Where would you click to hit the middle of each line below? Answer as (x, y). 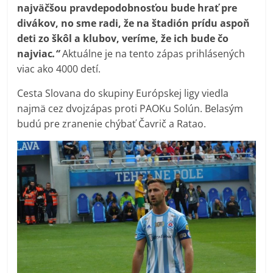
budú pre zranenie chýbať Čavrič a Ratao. (112, 123)
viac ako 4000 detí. (59, 69)
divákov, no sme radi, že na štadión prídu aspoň (134, 23)
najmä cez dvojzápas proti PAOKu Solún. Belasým (130, 108)
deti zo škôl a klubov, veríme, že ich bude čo (123, 38)
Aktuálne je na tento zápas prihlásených (153, 53)
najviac (35, 53)
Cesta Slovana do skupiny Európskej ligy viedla (123, 93)
